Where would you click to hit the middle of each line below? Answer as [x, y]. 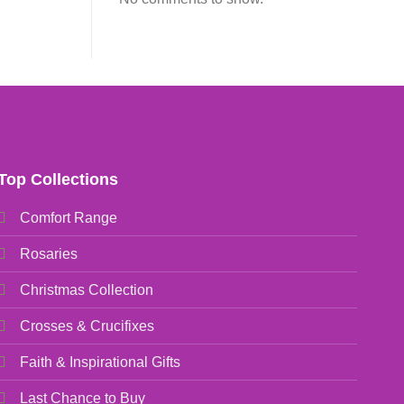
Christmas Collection [87, 290]
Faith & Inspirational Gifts [101, 363]
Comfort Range [69, 218]
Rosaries [49, 254]
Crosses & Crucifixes [87, 326]
